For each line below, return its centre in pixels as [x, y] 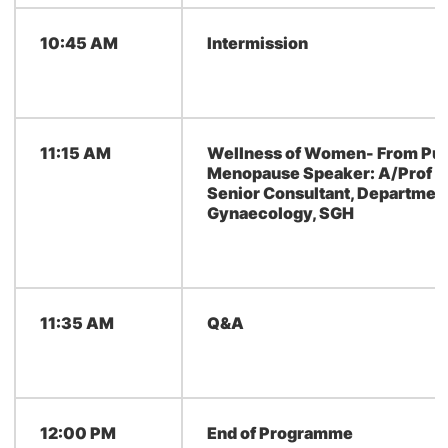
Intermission [257, 43]
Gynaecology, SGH [280, 213]
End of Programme [279, 433]
